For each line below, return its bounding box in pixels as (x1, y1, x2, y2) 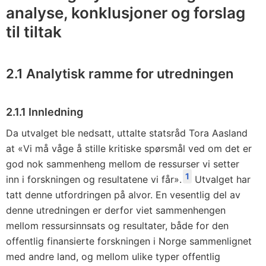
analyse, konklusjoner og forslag (6, 4, 245, 22)
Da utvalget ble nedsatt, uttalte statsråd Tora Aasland (6, 127, 248, 139)
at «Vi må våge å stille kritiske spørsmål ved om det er (6, 142, 252, 154)
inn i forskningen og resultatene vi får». (6, 173, 182, 185)
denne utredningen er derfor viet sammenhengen (6, 204, 226, 216)
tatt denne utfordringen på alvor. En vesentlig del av (6, 189, 240, 201)
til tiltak (6, 23, 62, 41)
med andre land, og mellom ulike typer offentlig (6, 251, 220, 262)
